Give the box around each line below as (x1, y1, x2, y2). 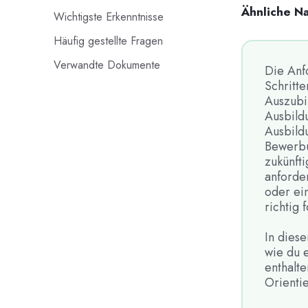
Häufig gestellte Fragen (53, 32, 163, 49)
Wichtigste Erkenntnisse (53, 8, 164, 25)
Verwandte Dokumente (53, 56, 160, 73)
